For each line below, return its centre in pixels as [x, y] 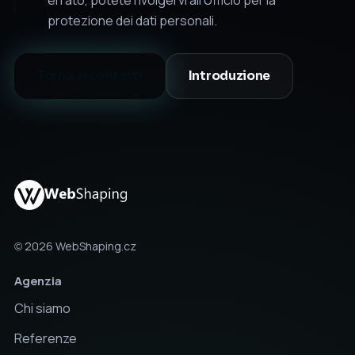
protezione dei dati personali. [132, 20]
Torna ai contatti [90, 76]
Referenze [46, 339]
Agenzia [38, 281]
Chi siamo [42, 309]
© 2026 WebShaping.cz [75, 246]
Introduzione [229, 76]
